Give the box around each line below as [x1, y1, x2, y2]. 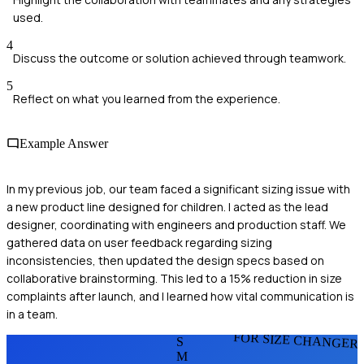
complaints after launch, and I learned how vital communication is [6, 288, 354, 304]
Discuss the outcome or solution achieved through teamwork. [13, 50, 346, 67]
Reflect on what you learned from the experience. [13, 91, 280, 107]
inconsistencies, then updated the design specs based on [6, 252, 324, 268]
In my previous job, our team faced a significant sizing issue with [6, 180, 350, 197]
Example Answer [19, 136, 108, 151]
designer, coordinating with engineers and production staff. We [6, 216, 346, 232]
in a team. [6, 305, 58, 322]
